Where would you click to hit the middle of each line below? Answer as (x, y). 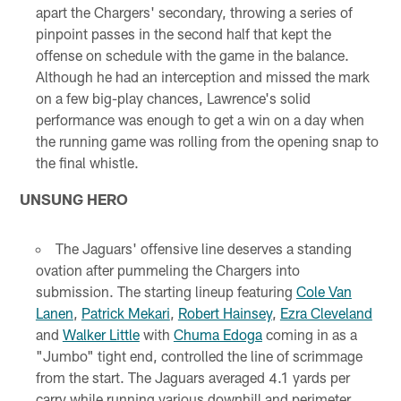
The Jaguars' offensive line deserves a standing (203, 248)
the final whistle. (87, 162)
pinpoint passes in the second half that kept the (183, 33)
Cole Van (324, 291)
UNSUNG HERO (74, 198)
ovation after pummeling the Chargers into (167, 269)
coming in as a (309, 334)
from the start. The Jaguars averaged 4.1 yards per (192, 377)
